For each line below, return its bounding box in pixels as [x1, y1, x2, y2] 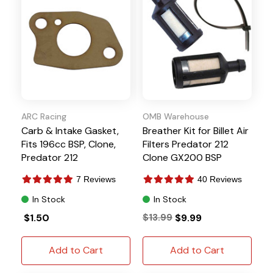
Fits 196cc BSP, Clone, [21, 137, 116, 151]
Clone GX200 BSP [143, 151, 222, 164]
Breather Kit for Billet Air [143, 124, 249, 137]
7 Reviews [76, 174, 116, 184]
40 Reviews [197, 174, 242, 184]
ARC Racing [21, 110, 66, 122]
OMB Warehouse [143, 110, 209, 122]
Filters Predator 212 [143, 137, 229, 151]
